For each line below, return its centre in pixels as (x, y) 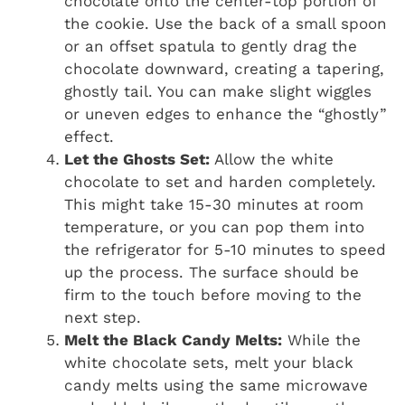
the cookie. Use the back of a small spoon (226, 24)
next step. (103, 318)
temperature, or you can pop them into (214, 227)
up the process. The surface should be (212, 273)
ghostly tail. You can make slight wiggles (218, 92)
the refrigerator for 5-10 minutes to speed (225, 250)
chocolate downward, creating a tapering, (224, 69)
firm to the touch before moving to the (213, 295)
